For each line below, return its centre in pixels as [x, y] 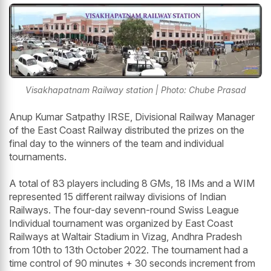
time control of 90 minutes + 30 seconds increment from [132, 263]
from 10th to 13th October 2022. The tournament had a [129, 250]
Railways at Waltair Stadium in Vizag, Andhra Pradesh [126, 236]
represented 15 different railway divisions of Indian [118, 196]
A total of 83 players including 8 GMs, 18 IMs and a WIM [132, 183]
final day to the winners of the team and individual [116, 143]
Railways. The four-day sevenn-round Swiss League [124, 210]
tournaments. [38, 156]
